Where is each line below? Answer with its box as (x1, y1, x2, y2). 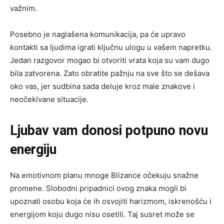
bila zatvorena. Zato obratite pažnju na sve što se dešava (10, 68, 209, 78)
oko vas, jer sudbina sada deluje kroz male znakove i (10, 81, 195, 91)
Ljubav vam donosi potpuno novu (10, 122, 208, 138)
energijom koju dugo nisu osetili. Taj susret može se (10, 209, 194, 219)
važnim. (10, 3, 37, 13)
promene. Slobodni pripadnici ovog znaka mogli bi (10, 183, 186, 193)
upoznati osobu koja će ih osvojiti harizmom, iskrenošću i (10, 196, 211, 206)
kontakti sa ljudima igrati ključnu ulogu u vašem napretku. (10, 42, 212, 52)
